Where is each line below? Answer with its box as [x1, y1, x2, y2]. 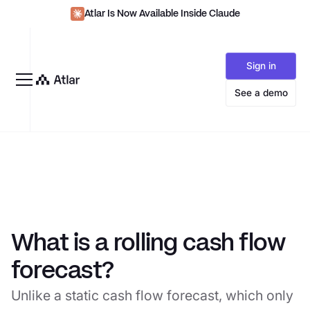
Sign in [246, 60, 276, 72]
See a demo [234, 86, 288, 98]
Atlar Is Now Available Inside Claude [84, 9, 240, 19]
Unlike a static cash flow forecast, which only [10, 286, 293, 304]
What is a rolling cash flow [10, 231, 286, 256]
